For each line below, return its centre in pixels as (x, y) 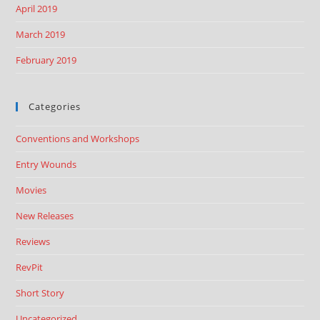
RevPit (30, 267)
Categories (55, 106)
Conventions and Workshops (78, 139)
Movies (31, 190)
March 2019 (41, 34)
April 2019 (37, 9)
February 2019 (46, 60)
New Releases (45, 216)
